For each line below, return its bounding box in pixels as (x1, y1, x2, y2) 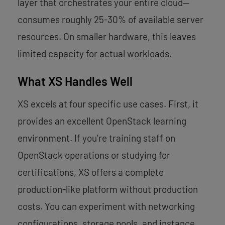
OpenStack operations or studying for (18, 149, 170, 161)
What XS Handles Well (18, 73, 133, 88)
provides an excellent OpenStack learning (18, 115, 186, 127)
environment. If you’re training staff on (18, 132, 175, 144)
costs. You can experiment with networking (18, 200, 195, 212)
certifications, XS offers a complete (18, 166, 164, 178)
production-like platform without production (18, 183, 198, 195)
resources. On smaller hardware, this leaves (18, 30, 196, 42)
